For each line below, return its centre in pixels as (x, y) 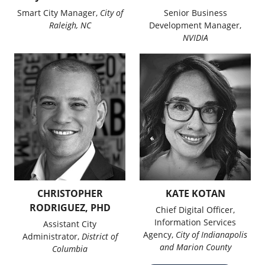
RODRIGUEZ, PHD (70, 208)
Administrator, (52, 237)
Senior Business (195, 13)
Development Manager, (195, 25)
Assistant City (70, 224)
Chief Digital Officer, (195, 210)
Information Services (195, 222)
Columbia (70, 249)
